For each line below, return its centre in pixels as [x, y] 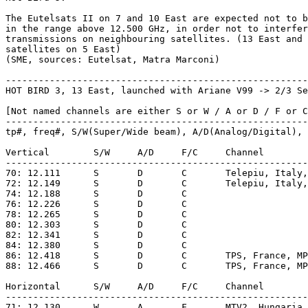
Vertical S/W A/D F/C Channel [27, 152]
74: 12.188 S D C [33, 193]
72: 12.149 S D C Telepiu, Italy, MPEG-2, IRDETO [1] [33, 183]
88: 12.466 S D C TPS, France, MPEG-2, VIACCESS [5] [33, 265]
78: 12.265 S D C [33, 214]
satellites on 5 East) [63, 49]
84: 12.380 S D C [33, 245]
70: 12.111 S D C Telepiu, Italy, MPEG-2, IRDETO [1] [33, 173]
